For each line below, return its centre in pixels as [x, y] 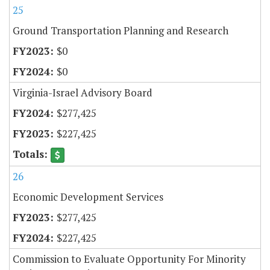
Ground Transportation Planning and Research [121, 30]
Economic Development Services [88, 197]
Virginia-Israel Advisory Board [83, 92]
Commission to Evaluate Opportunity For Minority [129, 259]
